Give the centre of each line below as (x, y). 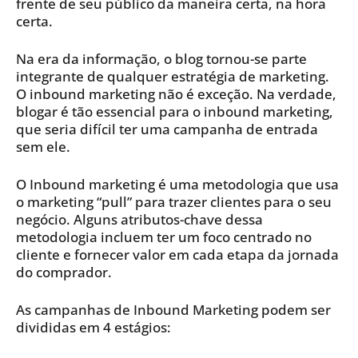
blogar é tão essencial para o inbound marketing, (175, 111)
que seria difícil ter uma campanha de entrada (167, 129)
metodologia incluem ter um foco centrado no (164, 237)
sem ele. (43, 146)
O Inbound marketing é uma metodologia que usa (177, 184)
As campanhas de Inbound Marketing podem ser (173, 309)
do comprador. (64, 272)
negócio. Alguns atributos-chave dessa (139, 219)
